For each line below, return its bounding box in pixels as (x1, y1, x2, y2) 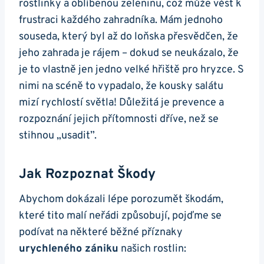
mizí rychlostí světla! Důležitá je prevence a (19, 96, 224, 110)
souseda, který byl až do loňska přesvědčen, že (19, 30, 238, 44)
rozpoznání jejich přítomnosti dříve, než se (19, 113, 219, 127)
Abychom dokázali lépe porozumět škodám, (19, 193, 223, 207)
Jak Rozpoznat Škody (19, 166, 156, 183)
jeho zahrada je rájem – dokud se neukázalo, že (19, 47, 239, 61)
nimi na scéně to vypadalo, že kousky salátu (19, 80, 223, 94)
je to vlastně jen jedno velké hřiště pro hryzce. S (19, 63, 244, 77)
